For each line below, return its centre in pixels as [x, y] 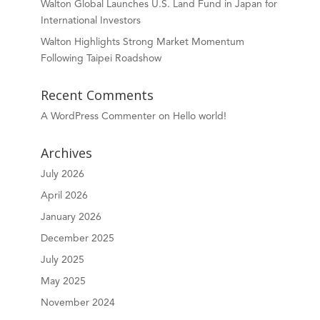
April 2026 [64, 196]
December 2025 [77, 239]
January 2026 [71, 217]
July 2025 [62, 260]
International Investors [90, 21]
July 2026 [62, 174]
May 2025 [63, 281]
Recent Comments [97, 95]
